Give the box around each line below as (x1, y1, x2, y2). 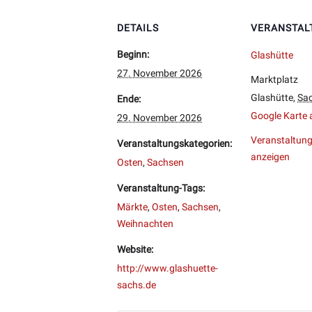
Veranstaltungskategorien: (117, 137, 232, 149)
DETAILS (117, 22, 159, 33)
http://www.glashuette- (117, 262, 218, 274)
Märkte (117, 201, 148, 212)
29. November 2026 (117, 111, 202, 123)
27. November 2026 (117, 67, 202, 79)
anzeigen (251, 150, 290, 162)
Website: (117, 243, 153, 255)
